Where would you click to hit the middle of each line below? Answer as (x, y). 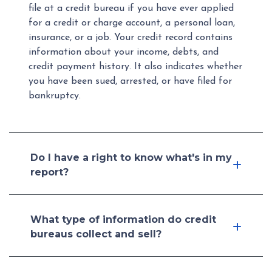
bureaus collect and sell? (96, 234)
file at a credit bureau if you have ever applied (131, 8)
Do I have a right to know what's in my (131, 158)
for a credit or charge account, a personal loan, (132, 23)
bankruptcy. (55, 96)
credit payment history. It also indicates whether (135, 67)
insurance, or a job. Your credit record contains (131, 38)
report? (49, 172)
